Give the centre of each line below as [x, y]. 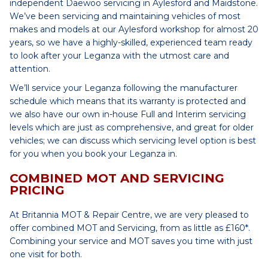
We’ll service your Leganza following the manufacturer [124, 88]
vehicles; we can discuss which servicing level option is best [133, 141]
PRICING [37, 190]
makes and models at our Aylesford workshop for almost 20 [134, 29]
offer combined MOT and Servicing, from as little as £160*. [130, 228]
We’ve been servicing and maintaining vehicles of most [125, 16]
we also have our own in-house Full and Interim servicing [128, 114]
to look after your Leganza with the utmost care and [119, 56]
